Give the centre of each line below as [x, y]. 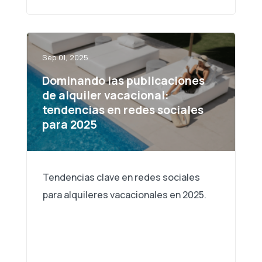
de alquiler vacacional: [105, 95]
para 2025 [69, 124]
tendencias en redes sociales [123, 109]
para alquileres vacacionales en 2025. [125, 194]
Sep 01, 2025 [65, 57]
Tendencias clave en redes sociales [121, 177]
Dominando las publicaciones [123, 80]
